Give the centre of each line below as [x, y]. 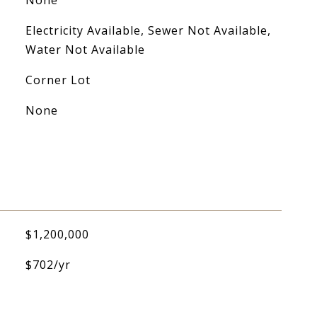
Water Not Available [85, 50]
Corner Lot [58, 80]
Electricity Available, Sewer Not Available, [148, 30]
